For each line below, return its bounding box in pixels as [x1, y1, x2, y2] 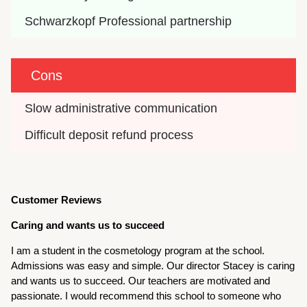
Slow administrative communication [25, 101, 218, 115]
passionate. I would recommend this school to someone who [11, 289, 282, 302]
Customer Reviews [11, 193, 102, 206]
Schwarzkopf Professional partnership [25, 14, 232, 28]
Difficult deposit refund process [25, 127, 194, 142]
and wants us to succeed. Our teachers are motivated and [11, 274, 271, 286]
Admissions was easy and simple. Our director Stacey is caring [11, 259, 295, 271]
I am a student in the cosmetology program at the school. [11, 244, 265, 256]
